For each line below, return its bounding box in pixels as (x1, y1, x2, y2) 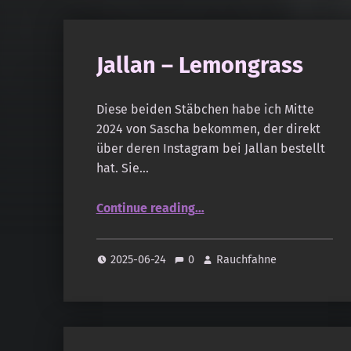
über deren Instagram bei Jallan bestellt (96, 140, 325, 156)
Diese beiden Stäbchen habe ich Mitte (96, 101, 314, 117)
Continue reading (96, 200, 195, 215)
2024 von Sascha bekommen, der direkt (96, 121, 320, 136)
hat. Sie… (96, 160, 149, 175)
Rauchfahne (216, 252, 277, 267)
